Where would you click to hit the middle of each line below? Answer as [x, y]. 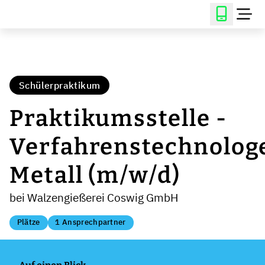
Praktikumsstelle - [118, 118]
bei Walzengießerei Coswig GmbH [94, 197]
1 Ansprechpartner [91, 222]
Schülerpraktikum [60, 85]
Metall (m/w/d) [95, 175]
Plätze [28, 222]
